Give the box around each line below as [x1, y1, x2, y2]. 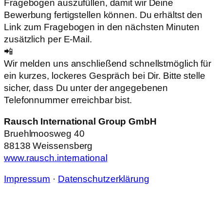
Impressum [4, 174, 51, 184]
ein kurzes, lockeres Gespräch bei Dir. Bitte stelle [4, 71, 205, 81]
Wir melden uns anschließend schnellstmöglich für [4, 58, 212, 69]
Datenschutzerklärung [57, 174, 149, 184]
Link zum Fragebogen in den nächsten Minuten [4, 22, 200, 32]
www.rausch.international [4, 152, 108, 163]
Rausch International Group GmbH [4, 116, 157, 127]
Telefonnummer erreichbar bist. [4, 95, 132, 105]
